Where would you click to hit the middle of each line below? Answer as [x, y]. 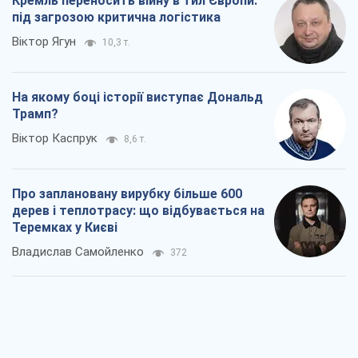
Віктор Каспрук [55, 139]
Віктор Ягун [44, 42]
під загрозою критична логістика [116, 18]
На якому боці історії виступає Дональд [137, 97]
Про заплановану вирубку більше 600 [127, 194]
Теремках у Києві [65, 228]
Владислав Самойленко [78, 252]
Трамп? [35, 114]
